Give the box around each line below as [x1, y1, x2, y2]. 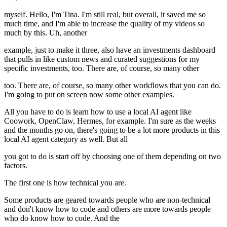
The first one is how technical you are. [4, 178, 126, 187]
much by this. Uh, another [4, 28, 87, 37]
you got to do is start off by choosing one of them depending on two [4, 152, 221, 161]
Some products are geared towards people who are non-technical [4, 196, 210, 205]
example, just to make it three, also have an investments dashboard [4, 46, 215, 55]
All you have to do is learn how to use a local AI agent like [4, 107, 192, 117]
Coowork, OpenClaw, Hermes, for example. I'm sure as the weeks [4, 117, 216, 126]
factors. [4, 161, 27, 170]
